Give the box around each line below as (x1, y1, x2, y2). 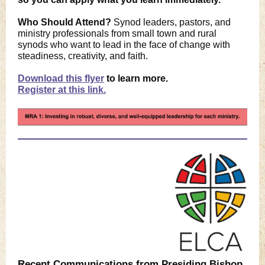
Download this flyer (18, 73, 104, 83)
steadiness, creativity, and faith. (18, 51, 153, 61)
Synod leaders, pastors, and (114, 17, 231, 27)
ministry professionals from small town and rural (18, 28, 216, 38)
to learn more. (104, 73, 168, 83)
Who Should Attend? (18, 17, 114, 27)
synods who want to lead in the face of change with (18, 40, 230, 50)
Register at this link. (18, 85, 106, 95)
